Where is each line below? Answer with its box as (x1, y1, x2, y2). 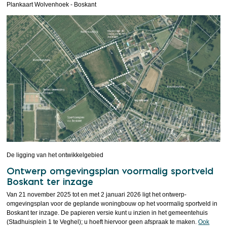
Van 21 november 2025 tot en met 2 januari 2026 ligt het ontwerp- (7, 191, 187, 199)
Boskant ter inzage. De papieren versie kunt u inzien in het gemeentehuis (7, 209, 208, 217)
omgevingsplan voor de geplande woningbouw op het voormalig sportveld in (7, 200, 218, 208)
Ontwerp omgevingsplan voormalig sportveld (7, 165, 214, 177)
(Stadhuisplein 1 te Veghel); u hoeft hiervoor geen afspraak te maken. (7, 218, 199, 226)
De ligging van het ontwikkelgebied (7, 152, 104, 159)
